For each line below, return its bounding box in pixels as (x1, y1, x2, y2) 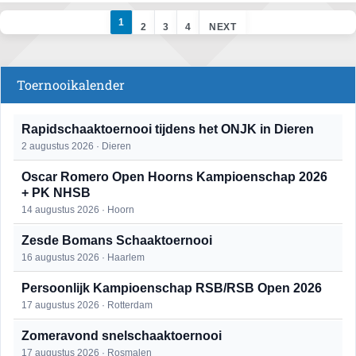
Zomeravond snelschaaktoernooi (21, 329, 222, 342)
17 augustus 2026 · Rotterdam (21, 300, 153, 311)
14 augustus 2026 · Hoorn (21, 204, 134, 215)
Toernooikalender (17, 76, 125, 93)
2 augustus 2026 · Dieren (21, 141, 131, 152)
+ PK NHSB (21, 186, 91, 199)
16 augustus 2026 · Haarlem (21, 252, 145, 263)
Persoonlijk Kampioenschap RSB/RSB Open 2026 (21, 281, 322, 295)
